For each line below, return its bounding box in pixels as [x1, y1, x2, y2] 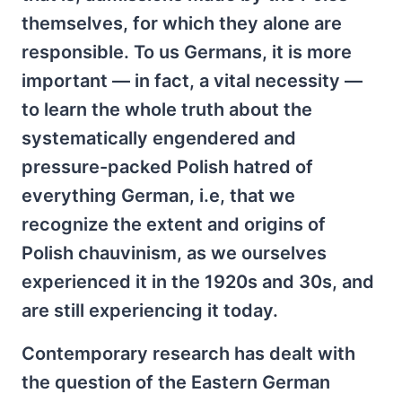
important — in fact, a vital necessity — [22, 70, 363, 92]
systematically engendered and [22, 127, 296, 150]
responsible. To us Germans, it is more [22, 41, 352, 64]
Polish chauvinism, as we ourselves [22, 242, 327, 265]
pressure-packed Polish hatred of [22, 156, 313, 179]
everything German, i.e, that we [22, 185, 295, 207]
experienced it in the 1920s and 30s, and [22, 271, 374, 293]
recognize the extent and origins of [22, 214, 326, 236]
